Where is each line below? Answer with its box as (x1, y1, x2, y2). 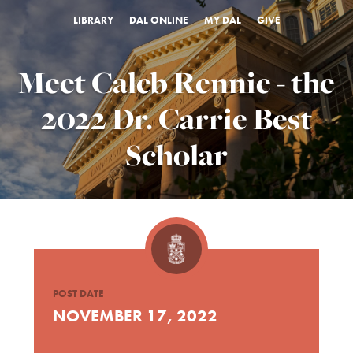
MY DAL (203, 13, 241, 27)
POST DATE (53, 287, 105, 300)
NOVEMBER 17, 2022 (53, 305, 218, 326)
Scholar (125, 135, 228, 176)
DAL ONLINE (128, 13, 188, 27)
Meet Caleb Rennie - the (18, 62, 335, 103)
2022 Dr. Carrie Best (41, 98, 312, 139)
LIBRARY (72, 13, 113, 27)
